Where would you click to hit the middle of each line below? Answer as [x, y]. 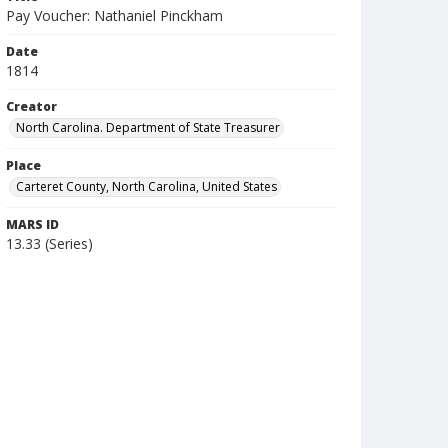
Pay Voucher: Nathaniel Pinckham [114, 15]
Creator [31, 106]
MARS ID [32, 224]
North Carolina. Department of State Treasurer [148, 127]
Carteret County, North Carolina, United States [146, 186]
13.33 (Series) [49, 243]
